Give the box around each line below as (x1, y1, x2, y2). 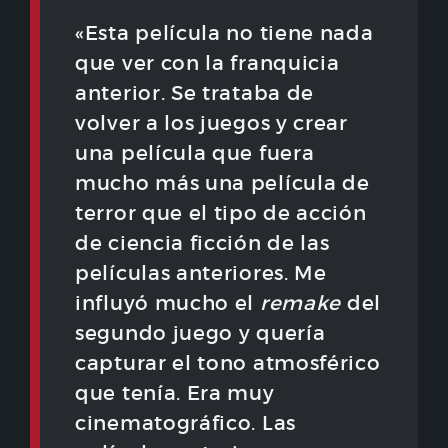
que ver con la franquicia (75, 51, 340, 76)
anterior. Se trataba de (75, 81, 315, 106)
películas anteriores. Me (75, 261, 327, 286)
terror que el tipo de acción (75, 201, 367, 226)
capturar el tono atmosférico (75, 351, 381, 376)
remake (259, 291, 342, 316)
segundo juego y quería (75, 321, 326, 346)
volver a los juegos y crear (75, 111, 348, 136)
